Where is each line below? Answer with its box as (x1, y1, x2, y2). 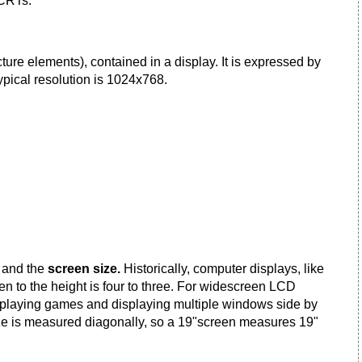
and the (2, 262, 48, 276)
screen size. (48, 262, 124, 276)
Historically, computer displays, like (124, 262, 324, 276)
